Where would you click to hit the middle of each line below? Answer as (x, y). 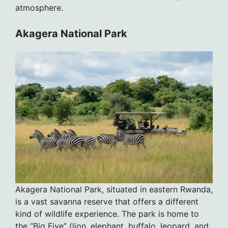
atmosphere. (39, 8)
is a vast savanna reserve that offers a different (107, 201)
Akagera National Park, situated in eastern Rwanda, (114, 189)
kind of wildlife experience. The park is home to (107, 213)
